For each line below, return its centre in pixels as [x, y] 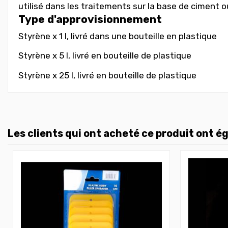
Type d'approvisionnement [90, 19]
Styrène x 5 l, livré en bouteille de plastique [105, 56]
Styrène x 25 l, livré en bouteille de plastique [107, 75]
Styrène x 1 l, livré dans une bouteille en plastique [118, 36]
